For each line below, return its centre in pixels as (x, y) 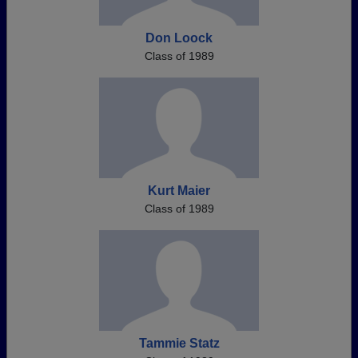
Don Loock (179, 38)
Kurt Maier (179, 191)
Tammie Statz (179, 343)
